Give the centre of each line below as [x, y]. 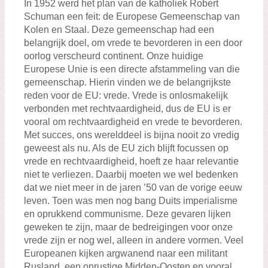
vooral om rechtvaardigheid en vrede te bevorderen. [133, 122]
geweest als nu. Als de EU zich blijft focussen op [126, 148]
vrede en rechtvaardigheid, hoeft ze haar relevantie [131, 162]
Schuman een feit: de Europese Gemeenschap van [132, 17]
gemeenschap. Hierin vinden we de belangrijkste [127, 83]
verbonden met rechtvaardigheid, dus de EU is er [127, 109]
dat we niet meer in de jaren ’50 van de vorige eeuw [133, 188]
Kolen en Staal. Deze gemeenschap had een [119, 30]
